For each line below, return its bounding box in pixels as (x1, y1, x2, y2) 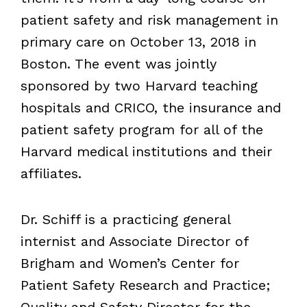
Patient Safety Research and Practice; (20, 277, 270, 294)
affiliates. (20, 165, 82, 182)
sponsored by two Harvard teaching (20, 77, 258, 95)
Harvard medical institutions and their (20, 143, 272, 160)
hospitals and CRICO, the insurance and (20, 99, 281, 116)
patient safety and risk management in (20, 12, 278, 29)
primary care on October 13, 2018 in (20, 34, 256, 51)
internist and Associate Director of (20, 233, 248, 250)
